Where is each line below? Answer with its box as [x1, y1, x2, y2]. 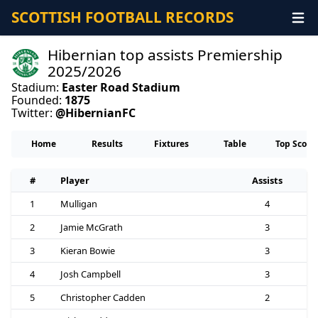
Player [60, 174, 89, 187]
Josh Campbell [60, 268, 121, 281]
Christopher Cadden [60, 291, 146, 305]
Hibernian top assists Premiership [48, 44, 283, 65]
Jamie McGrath [60, 221, 123, 234]
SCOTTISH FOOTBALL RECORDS [11, 7, 234, 28]
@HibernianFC [55, 104, 136, 121]
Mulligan [60, 197, 97, 211]
